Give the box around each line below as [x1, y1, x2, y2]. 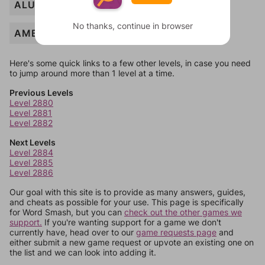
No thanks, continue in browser [72, 20, 193, 31]
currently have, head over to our [9, 227, 136, 237]
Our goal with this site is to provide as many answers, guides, [9, 187, 245, 197]
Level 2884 [9, 147, 53, 157]
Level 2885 [9, 157, 53, 167]
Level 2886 [9, 167, 53, 177]
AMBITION [14, 27, 67, 39]
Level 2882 [9, 118, 53, 128]
